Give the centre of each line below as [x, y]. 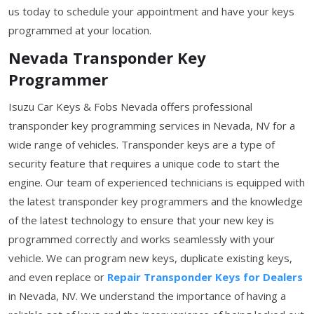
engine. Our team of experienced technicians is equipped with [157, 182]
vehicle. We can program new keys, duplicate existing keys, [150, 258]
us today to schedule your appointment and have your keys [151, 11]
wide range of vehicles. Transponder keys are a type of [142, 144]
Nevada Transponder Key [107, 57]
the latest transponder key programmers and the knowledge [156, 201]
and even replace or [58, 277]
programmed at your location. [80, 30]
